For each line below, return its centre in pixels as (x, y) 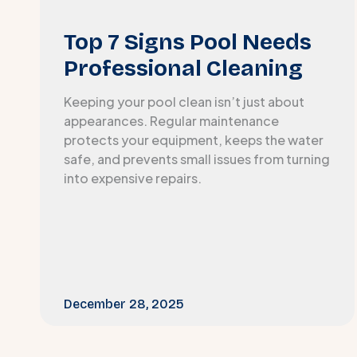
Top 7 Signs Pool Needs (188, 42)
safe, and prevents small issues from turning (197, 159)
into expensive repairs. (133, 178)
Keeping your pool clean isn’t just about (184, 101)
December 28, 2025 (124, 304)
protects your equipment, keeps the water (194, 139)
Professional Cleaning (183, 68)
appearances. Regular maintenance (171, 120)
